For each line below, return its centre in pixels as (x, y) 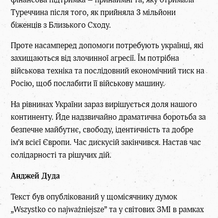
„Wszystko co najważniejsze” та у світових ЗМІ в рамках (108, 209)
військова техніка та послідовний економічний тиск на (108, 71)
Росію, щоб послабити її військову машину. (88, 84)
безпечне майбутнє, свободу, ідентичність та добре (102, 130)
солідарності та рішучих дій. (61, 155)
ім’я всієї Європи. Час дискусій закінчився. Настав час (106, 143)
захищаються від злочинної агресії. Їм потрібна (95, 58)
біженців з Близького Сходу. (61, 25)
